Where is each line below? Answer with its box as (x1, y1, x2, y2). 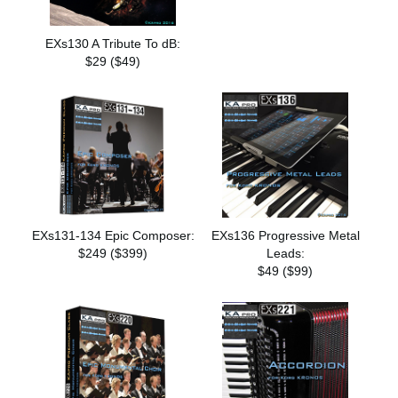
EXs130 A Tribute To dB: (45, 36, 180, 51)
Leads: (266, 246, 305, 261)
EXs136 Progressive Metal (211, 228, 360, 243)
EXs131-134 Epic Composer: (31, 228, 195, 243)
